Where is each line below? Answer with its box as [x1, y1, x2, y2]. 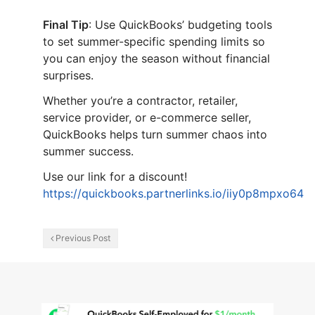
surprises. [42, 68, 94, 83]
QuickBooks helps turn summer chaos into [42, 127, 267, 142]
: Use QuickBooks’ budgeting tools [88, 18, 272, 32]
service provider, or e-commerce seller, [42, 110, 251, 125]
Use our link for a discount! [42, 169, 187, 184]
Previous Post [55, 233, 110, 244]
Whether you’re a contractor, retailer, [42, 94, 238, 108]
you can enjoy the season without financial [42, 51, 270, 66]
